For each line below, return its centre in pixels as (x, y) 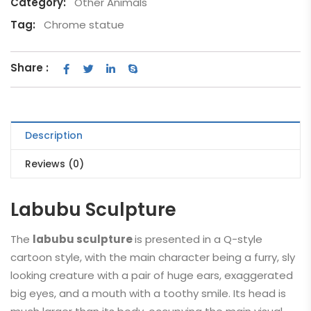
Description (54, 135)
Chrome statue (84, 25)
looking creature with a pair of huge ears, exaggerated (152, 275)
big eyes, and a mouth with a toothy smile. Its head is (148, 293)
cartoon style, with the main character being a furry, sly (153, 257)
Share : (30, 68)
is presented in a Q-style (199, 239)
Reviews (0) (54, 164)
